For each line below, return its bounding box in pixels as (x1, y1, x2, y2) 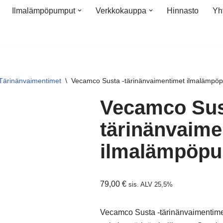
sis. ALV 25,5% (128, 181, 173, 188)
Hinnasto (167, 6, 199, 15)
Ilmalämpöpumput (12, 6, 75, 15)
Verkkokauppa (96, 6, 146, 15)
